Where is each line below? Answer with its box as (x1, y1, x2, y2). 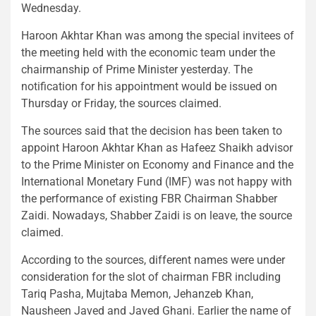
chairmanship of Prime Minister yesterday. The (21, 62, 253, 76)
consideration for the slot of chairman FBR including (21, 269, 281, 284)
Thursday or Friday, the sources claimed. (21, 96, 221, 110)
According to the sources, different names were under (21, 253, 285, 267)
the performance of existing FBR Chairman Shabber (21, 191, 277, 205)
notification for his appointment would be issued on (21, 79, 277, 93)
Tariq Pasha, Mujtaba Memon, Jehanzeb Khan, (21, 286, 253, 300)
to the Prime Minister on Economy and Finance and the (21, 157, 293, 171)
